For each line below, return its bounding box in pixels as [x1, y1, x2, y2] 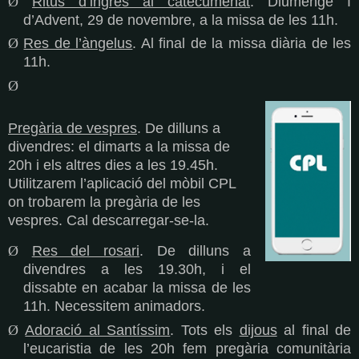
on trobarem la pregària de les [8, 193, 200, 210]
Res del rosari [31, 243, 140, 260]
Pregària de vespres [8, 119, 137, 136]
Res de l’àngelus [23, 35, 133, 52]
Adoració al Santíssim [25, 322, 171, 339]
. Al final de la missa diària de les [132, 35, 352, 52]
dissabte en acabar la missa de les [22, 280, 251, 296]
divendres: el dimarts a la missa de [8, 138, 230, 155]
